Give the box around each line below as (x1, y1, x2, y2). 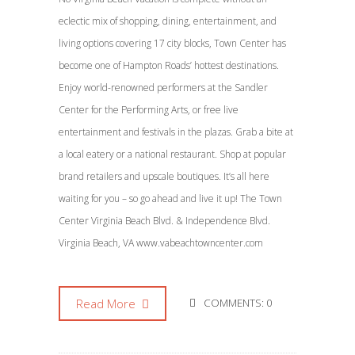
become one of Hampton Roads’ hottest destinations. (59, 59, 279, 72)
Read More (76, 296, 139, 311)
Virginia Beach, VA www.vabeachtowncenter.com (59, 236, 263, 250)
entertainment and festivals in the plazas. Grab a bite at (59, 125, 293, 139)
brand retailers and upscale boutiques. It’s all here (59, 170, 269, 183)
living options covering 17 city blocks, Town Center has (59, 36, 286, 50)
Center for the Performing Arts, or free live (59, 103, 239, 116)
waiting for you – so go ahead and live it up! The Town (59, 192, 282, 205)
